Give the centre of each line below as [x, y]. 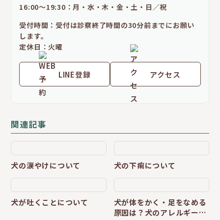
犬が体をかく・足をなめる [160, 202]
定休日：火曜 [41, 47]
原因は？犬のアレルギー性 [160, 213]
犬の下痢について [145, 165]
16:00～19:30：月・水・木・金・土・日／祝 [93, 7]
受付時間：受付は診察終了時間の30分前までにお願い [107, 25]
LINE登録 [74, 74]
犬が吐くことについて [50, 202]
